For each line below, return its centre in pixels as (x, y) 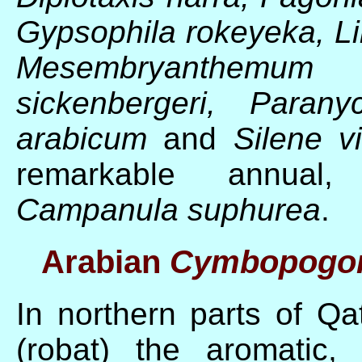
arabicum (90, 139)
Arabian (101, 262)
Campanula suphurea (168, 210)
